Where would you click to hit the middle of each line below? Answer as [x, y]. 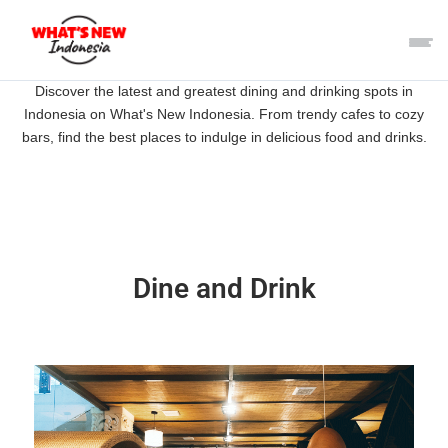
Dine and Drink [224, 288]
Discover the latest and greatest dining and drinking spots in [224, 91]
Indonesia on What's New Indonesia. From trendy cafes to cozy [224, 114]
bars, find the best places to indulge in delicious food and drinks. [224, 137]
